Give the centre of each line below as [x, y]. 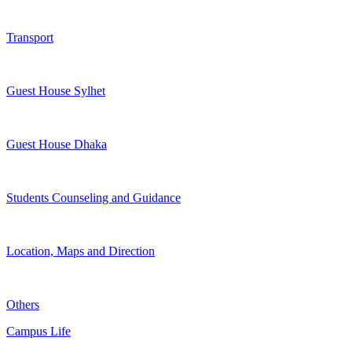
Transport [30, 38]
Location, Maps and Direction [81, 251]
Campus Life [38, 332]
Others [23, 305]
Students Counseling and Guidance [93, 198]
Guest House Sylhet [56, 91]
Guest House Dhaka [57, 145]
